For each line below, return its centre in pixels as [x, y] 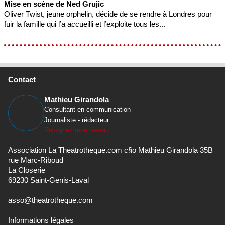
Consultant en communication [87, 109]
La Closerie [27, 170]
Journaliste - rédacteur [77, 120]
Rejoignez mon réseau [77, 130]
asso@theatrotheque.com [50, 200]
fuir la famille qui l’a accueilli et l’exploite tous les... [85, 24]
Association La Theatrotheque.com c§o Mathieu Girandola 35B [110, 150]
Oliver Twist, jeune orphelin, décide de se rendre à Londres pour [108, 14]
